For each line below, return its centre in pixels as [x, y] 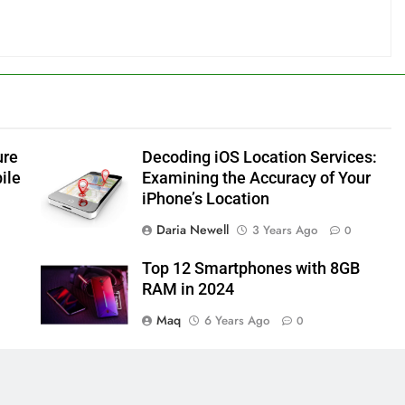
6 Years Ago [236, 321]
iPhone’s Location [205, 199]
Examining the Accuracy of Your [256, 179]
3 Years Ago [284, 231]
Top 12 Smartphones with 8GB [250, 269]
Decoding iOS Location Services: [259, 158]
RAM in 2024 [188, 290]
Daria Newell [192, 230]
